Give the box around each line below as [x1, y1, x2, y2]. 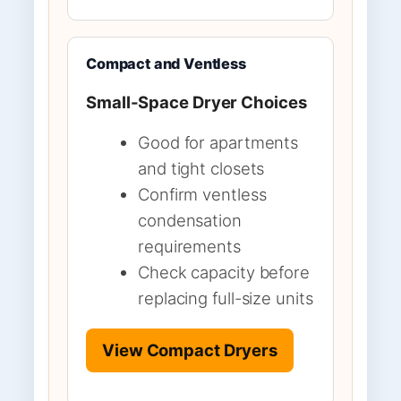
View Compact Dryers [102, 339, 278, 360]
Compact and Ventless [86, 54, 246, 73]
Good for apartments [138, 132, 299, 152]
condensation [138, 210, 242, 230]
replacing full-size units [138, 288, 313, 308]
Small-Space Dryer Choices [86, 91, 307, 112]
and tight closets [138, 158, 265, 178]
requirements [138, 236, 241, 256]
